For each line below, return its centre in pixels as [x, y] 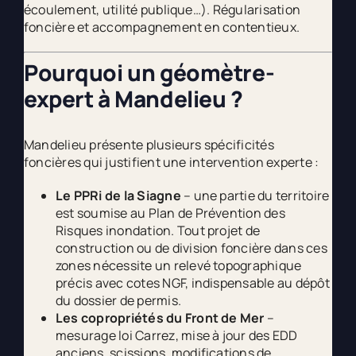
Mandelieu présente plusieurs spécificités [149, 145]
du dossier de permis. [118, 301]
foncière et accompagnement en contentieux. [162, 27]
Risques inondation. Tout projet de [158, 231]
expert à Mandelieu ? [133, 98]
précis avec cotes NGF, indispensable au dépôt [192, 283]
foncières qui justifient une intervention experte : [171, 163]
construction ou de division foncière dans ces [191, 248]
